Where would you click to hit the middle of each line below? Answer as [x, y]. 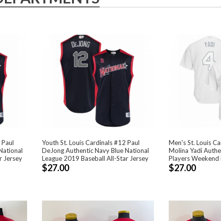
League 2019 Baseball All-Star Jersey [95, 158]
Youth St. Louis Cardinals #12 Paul [91, 142]
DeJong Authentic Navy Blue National [96, 150]
